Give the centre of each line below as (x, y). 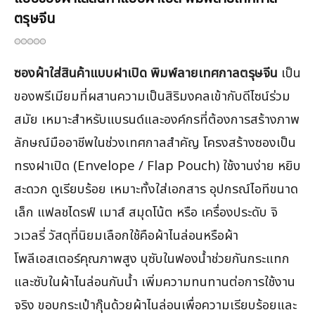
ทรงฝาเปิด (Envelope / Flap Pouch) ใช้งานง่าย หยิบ (157, 166)
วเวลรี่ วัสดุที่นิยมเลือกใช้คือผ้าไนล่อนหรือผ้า (126, 235)
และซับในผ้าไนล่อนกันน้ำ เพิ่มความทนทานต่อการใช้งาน (155, 282)
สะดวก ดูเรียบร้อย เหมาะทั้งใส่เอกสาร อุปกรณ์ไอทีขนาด (156, 189)
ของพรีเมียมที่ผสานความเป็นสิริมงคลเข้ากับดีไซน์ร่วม (152, 96)
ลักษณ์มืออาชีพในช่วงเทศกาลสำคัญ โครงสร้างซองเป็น (155, 142)
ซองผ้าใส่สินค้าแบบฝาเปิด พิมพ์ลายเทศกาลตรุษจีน (146, 73)
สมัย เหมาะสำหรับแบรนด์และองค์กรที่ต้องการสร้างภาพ (157, 119)
